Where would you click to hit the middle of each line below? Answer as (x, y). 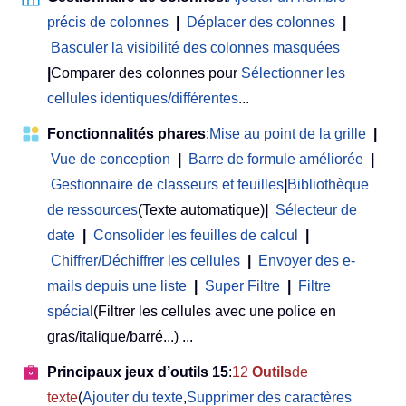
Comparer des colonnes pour (146, 72)
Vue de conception (111, 159)
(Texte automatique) (201, 209)
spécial (70, 311)
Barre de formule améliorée (276, 159)
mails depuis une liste (117, 285)
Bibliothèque (328, 184)
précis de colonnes (108, 22)
